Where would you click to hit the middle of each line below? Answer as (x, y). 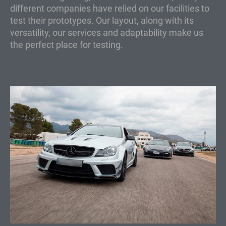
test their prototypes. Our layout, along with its (102, 21)
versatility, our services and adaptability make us (107, 33)
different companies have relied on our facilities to (110, 9)
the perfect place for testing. (67, 45)
